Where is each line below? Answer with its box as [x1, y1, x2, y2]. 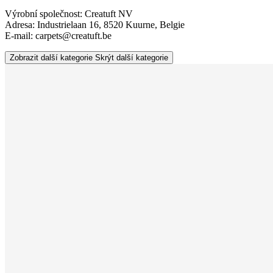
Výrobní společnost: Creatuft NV [5, 8, 133, 19]
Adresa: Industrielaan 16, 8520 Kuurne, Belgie [5, 19, 185, 30]
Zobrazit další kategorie [10, 52, 93, 62]
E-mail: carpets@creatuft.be [5, 30, 112, 41]
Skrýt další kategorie [95, 52, 168, 62]
